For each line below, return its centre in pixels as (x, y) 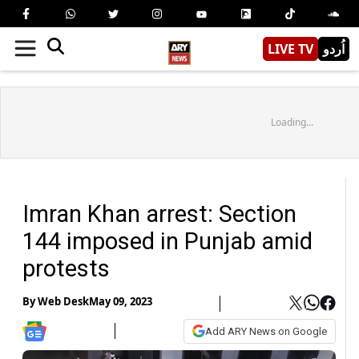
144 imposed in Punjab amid (167, 241)
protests (66, 268)
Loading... (292, 122)
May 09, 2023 (121, 302)
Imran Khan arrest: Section (159, 214)
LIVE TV (290, 48)
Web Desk (63, 302)
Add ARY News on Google (266, 331)
